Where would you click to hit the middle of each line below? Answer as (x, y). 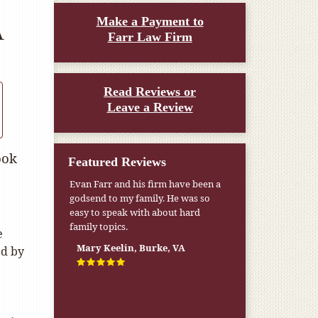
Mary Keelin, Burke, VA (131, 248)
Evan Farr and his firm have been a (146, 184)
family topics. (99, 226)
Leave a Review (150, 107)
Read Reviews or (150, 92)
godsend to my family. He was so (140, 198)
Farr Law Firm (150, 37)
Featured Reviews (117, 162)
